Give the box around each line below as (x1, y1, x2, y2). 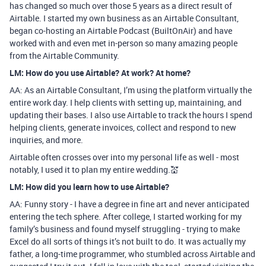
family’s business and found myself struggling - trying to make (9, 223, 240, 235)
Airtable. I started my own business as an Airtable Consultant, (9, 12, 239, 24)
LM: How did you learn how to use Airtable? (9, 181, 169, 192)
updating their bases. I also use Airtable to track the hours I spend (9, 109, 252, 121)
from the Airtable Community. (9, 50, 119, 61)
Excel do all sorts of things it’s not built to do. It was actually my (9, 236, 246, 247)
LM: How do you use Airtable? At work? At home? (9, 67, 191, 78)
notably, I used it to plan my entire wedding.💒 (9, 164, 179, 175)
